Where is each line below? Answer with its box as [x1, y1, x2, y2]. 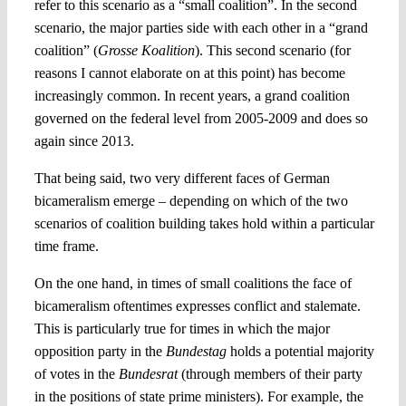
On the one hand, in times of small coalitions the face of [34, 275, 352, 291]
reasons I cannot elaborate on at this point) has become [34, 64, 345, 81]
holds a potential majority [229, 343, 374, 359]
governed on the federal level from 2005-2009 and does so [34, 110, 368, 126]
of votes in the [34, 365, 119, 382]
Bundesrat [118, 365, 181, 382]
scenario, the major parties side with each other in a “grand [34, 19, 368, 35]
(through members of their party [180, 365, 362, 382]
